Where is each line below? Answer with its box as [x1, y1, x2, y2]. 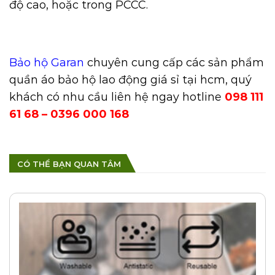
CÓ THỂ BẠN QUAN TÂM [17, 159, 121, 169]
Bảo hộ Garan [9, 56, 84, 70]
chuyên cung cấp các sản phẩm [84, 56, 264, 70]
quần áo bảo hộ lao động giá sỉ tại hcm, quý [9, 73, 252, 87]
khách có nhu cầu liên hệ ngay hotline [9, 90, 225, 104]
